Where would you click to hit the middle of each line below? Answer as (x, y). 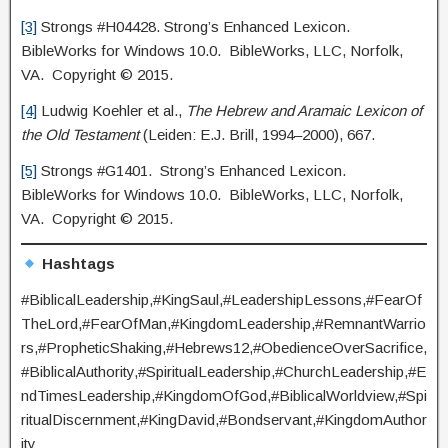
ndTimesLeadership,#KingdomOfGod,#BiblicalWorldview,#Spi (224, 396)
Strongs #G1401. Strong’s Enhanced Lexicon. (193, 170)
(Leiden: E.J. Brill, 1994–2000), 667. (257, 134)
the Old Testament (80, 134)
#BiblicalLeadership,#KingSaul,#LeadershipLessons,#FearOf (221, 300)
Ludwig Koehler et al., (111, 110)
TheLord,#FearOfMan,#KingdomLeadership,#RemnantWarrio (223, 324)
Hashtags (77, 264)
